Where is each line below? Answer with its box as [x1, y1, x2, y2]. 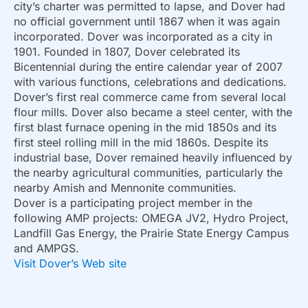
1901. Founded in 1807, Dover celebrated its [14, 45, 240, 59]
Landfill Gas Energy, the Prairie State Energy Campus [14, 226, 289, 241]
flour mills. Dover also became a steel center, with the [14, 105, 292, 120]
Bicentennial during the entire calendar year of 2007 [14, 60, 283, 74]
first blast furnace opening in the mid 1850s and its [14, 120, 276, 135]
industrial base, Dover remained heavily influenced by [14, 151, 292, 165]
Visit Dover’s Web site [14, 256, 126, 271]
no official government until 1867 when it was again [14, 14, 280, 29]
